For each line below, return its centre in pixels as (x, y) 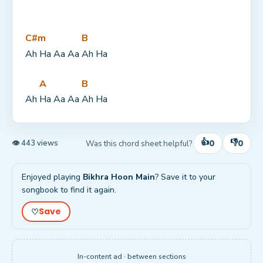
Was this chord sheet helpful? (139, 143)
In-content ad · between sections (131, 256)
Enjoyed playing (52, 177)
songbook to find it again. (69, 190)
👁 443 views (35, 144)
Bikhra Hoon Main (119, 177)
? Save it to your (185, 177)
